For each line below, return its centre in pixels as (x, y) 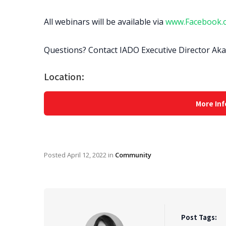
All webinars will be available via (105, 22)
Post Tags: (199, 217)
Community (133, 155)
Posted (55, 155)
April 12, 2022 (87, 155)
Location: (64, 76)
